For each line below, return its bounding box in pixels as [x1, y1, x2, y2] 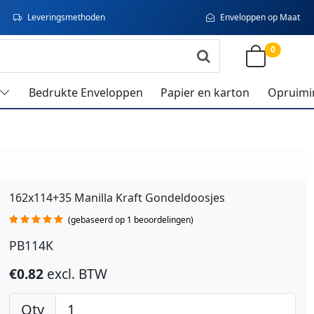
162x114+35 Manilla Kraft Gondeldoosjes [8, 190, 225, 206]
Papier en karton [161, 85, 250, 101]
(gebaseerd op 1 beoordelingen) [67, 214, 193, 226]
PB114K [8, 237, 53, 254]
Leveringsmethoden [27, 11, 105, 23]
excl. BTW [46, 264, 107, 284]
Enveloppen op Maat [219, 11, 300, 23]
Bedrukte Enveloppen [28, 85, 143, 101]
